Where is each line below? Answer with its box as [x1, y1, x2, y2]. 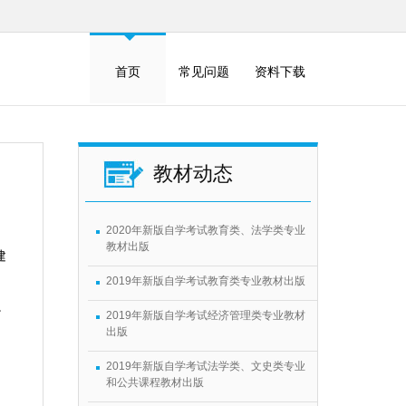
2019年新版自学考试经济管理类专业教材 [106, 309, 305, 322]
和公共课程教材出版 [106, 376, 204, 389]
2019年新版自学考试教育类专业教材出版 [106, 275, 305, 287]
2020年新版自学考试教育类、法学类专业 [106, 224, 305, 237]
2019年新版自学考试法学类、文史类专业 [106, 360, 305, 372]
